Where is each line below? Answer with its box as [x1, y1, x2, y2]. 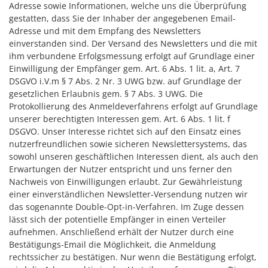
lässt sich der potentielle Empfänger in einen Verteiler [9, 214, 226, 225]
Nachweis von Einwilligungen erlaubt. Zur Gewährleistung [9, 176, 242, 187]
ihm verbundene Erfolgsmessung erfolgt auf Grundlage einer [9, 50, 255, 62]
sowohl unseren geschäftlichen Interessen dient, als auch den [9, 151, 258, 162]
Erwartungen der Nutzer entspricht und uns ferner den [9, 163, 232, 175]
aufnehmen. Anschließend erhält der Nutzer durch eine [9, 226, 234, 237]
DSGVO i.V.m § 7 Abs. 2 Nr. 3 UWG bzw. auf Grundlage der [9, 75, 242, 87]
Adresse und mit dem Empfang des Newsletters [9, 25, 201, 36]
